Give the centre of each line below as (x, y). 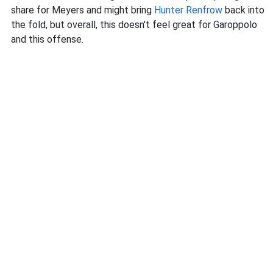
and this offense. (47, 39)
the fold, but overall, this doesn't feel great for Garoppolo (134, 25)
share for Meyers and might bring (83, 10)
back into (243, 10)
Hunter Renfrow (188, 10)
